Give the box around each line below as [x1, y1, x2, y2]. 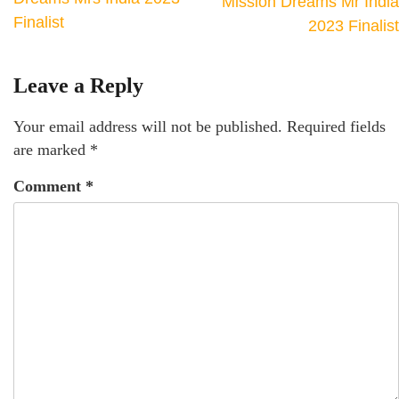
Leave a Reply [13, 73, 143, 97]
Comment [13, 176, 85, 195]
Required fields [287, 117, 386, 135]
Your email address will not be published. [13, 117, 282, 135]
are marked [13, 140, 90, 159]
